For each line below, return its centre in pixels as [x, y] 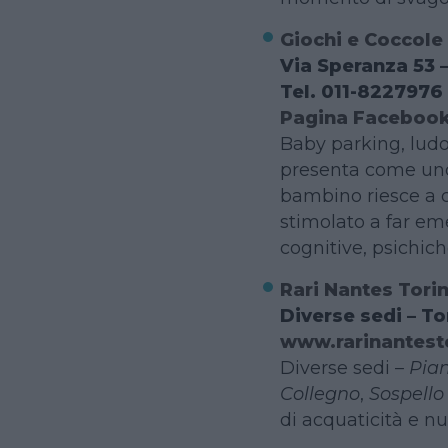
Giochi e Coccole [361, 39]
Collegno [319, 393]
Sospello [406, 393]
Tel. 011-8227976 [361, 91]
